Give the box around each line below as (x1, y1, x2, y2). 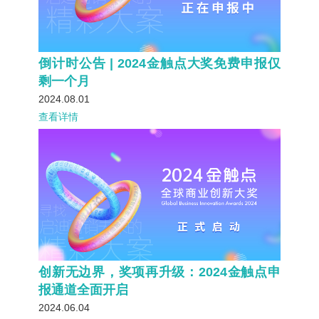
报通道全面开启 (38, 283, 129, 298)
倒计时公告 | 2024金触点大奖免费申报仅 (38, 56, 281, 70)
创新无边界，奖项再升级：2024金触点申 (38, 265, 281, 280)
